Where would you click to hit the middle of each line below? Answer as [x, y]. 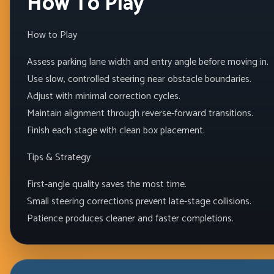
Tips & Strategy [58, 157]
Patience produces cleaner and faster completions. [130, 218]
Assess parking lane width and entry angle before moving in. [147, 62]
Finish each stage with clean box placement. [116, 130]
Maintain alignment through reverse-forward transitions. [140, 113]
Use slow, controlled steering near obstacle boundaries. [139, 79]
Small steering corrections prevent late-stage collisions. [139, 201]
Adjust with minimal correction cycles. [103, 96]
